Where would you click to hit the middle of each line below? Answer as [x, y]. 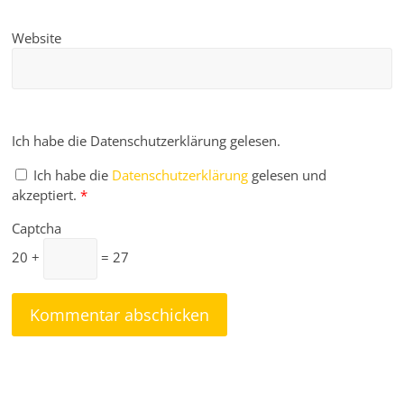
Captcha [37, 229]
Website [37, 38]
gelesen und [289, 175]
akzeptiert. [45, 195]
